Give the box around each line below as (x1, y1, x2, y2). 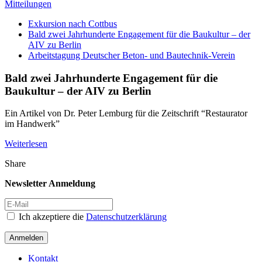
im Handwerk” (5, 119, 60, 129)
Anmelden (9, 233, 43, 243)
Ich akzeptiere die (16, 212, 86, 222)
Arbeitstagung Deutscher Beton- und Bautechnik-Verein (28, 50, 235, 60)
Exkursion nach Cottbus (28, 19, 117, 29)
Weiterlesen (5, 139, 47, 149)
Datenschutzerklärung (86, 212, 167, 222)
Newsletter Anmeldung (5, 178, 95, 189)
